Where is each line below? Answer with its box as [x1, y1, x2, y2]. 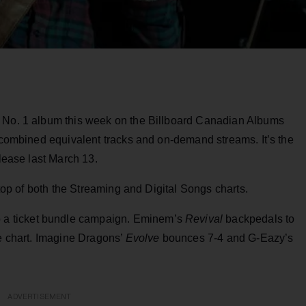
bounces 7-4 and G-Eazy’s [162, 232, 294, 245]
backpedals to [225, 213, 295, 225]
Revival [184, 213, 226, 225]
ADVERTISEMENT [8, 293, 72, 301]
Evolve [125, 232, 163, 245]
